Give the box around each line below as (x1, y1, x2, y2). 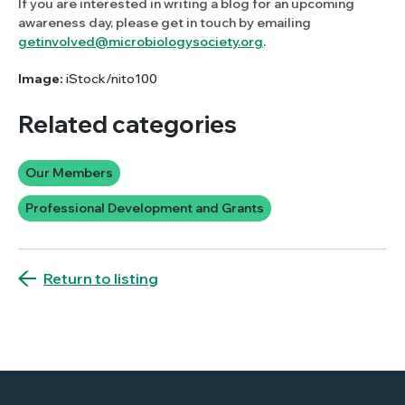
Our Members (25, 164, 113, 181)
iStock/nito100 (63, 70, 157, 87)
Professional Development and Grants (25, 199, 264, 216)
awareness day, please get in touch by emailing (18, 14, 311, 31)
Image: (18, 70, 63, 87)
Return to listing (43, 268, 158, 287)
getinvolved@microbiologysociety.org (18, 33, 263, 50)
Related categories (18, 108, 237, 139)
